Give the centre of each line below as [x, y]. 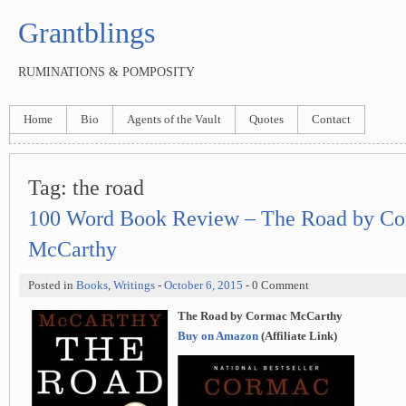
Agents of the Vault [174, 120]
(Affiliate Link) [298, 336]
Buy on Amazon [218, 336]
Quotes [266, 120]
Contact [331, 120]
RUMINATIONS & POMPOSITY [106, 72]
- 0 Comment [276, 285]
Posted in [52, 285]
